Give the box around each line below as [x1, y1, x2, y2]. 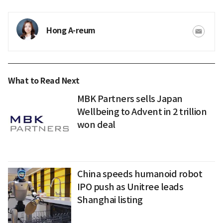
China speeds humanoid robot [77, 168, 203, 180]
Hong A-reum [46, 25, 96, 36]
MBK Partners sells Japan [77, 93, 183, 105]
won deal [77, 118, 115, 130]
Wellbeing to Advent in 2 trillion [77, 106, 207, 117]
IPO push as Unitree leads [77, 181, 184, 193]
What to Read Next [8, 75, 80, 86]
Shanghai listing [77, 194, 143, 206]
